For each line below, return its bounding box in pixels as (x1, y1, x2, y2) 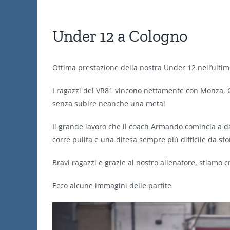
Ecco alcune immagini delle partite (52, 181, 171, 190)
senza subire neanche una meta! (52, 99, 165, 108)
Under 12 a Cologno (52, 26, 187, 46)
